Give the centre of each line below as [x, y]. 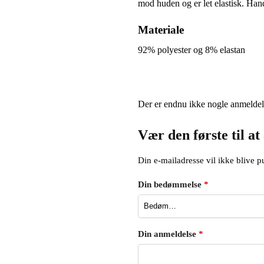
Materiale [161, 30]
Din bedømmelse [171, 185]
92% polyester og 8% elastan [191, 50]
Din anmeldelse [168, 234]
